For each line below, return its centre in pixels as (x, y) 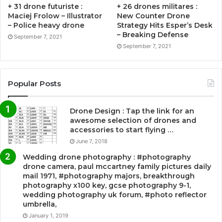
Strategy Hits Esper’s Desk (165, 25)
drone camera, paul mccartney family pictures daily (117, 166)
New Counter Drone (154, 16)
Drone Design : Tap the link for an (132, 111)
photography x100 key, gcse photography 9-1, (107, 185)
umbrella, (40, 204)
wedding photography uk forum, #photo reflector (115, 194)
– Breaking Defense (153, 34)
